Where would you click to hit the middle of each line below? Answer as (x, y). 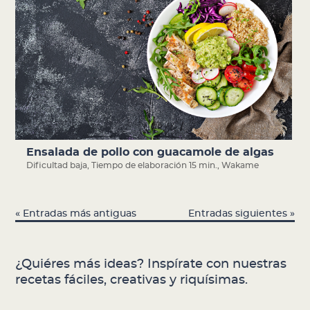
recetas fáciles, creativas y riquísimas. (132, 280)
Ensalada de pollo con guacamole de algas (151, 153)
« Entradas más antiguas (76, 213)
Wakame (240, 166)
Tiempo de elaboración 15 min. (155, 166)
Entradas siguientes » (241, 213)
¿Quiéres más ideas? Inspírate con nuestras (151, 264)
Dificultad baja (57, 166)
